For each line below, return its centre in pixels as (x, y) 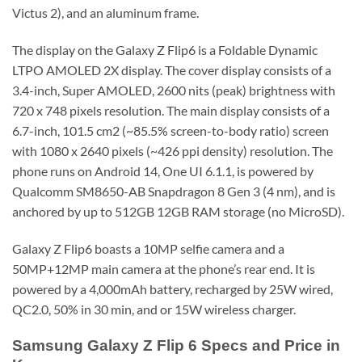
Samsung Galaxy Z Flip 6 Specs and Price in (176, 345)
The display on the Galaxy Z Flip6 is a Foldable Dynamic (165, 50)
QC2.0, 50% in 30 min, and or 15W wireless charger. (154, 309)
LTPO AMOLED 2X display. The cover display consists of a (172, 70)
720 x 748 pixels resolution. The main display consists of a (171, 111)
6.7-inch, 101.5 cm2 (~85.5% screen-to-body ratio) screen (170, 131)
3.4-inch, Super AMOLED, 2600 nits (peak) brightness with (174, 90)
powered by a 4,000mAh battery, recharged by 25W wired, (173, 288)
